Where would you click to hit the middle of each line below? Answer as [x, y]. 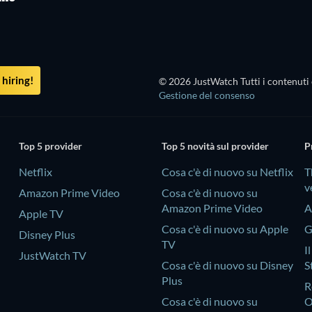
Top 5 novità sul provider [215, 146]
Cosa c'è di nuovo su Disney [227, 265]
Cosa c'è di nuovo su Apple [225, 229]
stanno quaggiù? [77, 15]
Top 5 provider [50, 146]
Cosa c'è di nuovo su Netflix [227, 172]
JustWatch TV [52, 256]
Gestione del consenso [207, 95]
